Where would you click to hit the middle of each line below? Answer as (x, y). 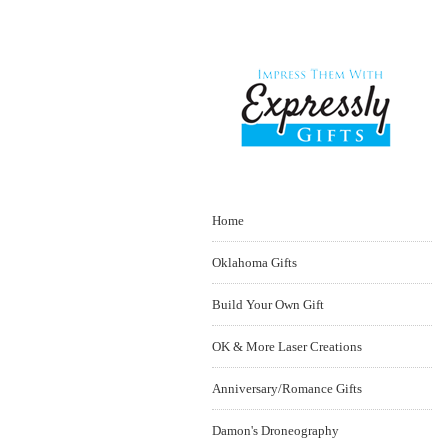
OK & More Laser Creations (287, 346)
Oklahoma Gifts (254, 262)
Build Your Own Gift (268, 304)
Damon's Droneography (275, 430)
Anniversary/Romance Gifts (287, 388)
